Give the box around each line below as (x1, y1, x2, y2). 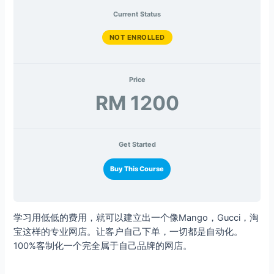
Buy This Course (110, 164, 164, 173)
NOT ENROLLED (109, 33, 165, 42)
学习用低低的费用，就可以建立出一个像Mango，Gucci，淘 (13, 212, 259, 223)
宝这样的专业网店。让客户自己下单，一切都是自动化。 (13, 226, 243, 237)
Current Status (113, 10, 161, 19)
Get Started (118, 139, 156, 149)
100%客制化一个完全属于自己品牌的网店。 (13, 240, 193, 251)
